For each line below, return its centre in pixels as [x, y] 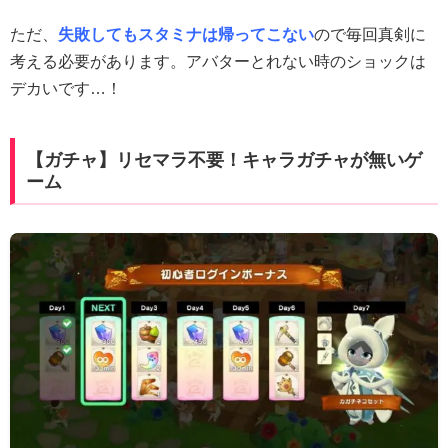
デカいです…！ [66, 88]
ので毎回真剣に [370, 34]
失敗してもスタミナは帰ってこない [186, 34]
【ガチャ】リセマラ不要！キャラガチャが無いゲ [223, 159]
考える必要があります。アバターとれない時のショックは [218, 61]
